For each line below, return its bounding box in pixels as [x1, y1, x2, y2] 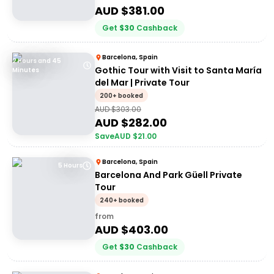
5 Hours [58, 161, 83, 170]
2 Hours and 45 [12, 56, 61, 65]
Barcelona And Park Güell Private [95, 169, 242, 181]
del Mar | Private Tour [95, 76, 190, 89]
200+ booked [100, 91, 143, 100]
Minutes [12, 65, 39, 75]
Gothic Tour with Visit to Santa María [95, 64, 262, 76]
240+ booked [100, 196, 144, 205]
